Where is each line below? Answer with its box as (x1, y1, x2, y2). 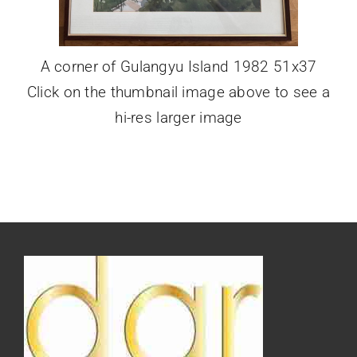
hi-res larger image (115, 108, 242, 127)
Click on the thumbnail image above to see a (26, 82, 331, 101)
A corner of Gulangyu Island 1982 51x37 (40, 57, 317, 76)
